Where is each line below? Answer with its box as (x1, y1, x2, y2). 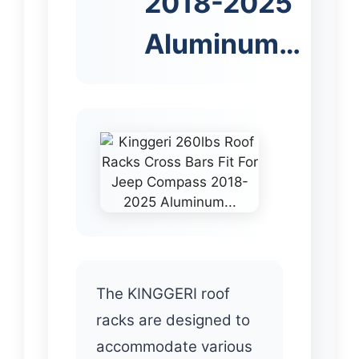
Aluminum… (144, 26, 301, 60)
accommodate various (96, 337, 252, 356)
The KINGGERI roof (96, 284, 230, 303)
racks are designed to (96, 310, 250, 329)
